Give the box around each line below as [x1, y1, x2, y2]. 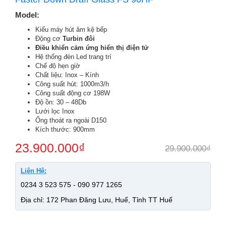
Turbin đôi [63, 35, 95, 42]
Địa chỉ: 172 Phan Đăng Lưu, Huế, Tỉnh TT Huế [21, 196, 173, 204]
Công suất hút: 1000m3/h [35, 80, 109, 88]
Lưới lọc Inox [35, 107, 75, 115]
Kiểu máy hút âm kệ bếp [35, 26, 107, 33]
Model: [15, 11, 39, 19]
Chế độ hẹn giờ [35, 62, 80, 70]
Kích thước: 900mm [35, 126, 95, 133]
